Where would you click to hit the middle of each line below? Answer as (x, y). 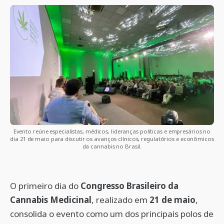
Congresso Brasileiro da (129, 186)
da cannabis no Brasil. (112, 146)
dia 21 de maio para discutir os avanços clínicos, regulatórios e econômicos (112, 139)
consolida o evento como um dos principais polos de (112, 214)
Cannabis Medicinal (51, 200)
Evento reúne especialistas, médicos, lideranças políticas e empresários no (112, 131)
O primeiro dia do (45, 186)
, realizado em (120, 200)
